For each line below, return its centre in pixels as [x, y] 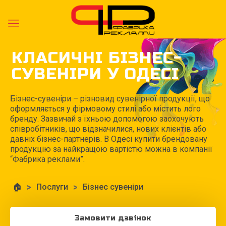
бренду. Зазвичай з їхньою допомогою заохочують [107, 119]
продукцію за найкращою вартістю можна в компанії [111, 149]
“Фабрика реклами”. [47, 159]
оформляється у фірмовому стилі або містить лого [105, 109]
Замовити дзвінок [113, 218]
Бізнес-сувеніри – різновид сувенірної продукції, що [110, 99]
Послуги [52, 187]
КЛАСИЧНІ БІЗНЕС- [97, 58]
